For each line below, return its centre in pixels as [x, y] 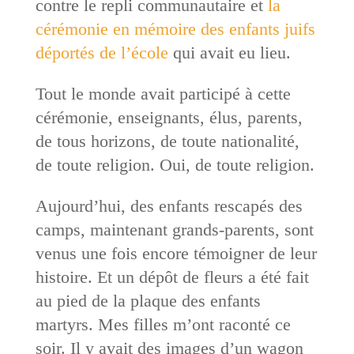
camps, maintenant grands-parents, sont [174, 229]
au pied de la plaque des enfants [148, 300]
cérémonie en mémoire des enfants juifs [175, 28]
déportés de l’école [102, 52]
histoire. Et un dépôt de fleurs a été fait [172, 277]
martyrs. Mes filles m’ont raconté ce [163, 324]
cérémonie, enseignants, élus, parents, [169, 117]
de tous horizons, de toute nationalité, [167, 141]
